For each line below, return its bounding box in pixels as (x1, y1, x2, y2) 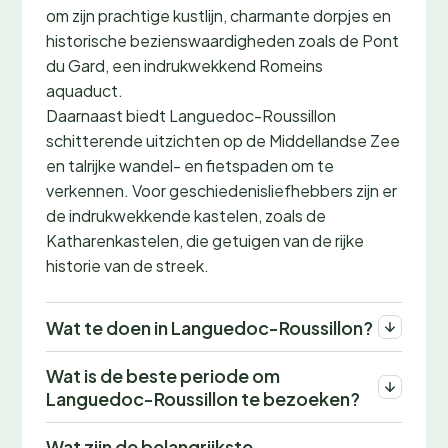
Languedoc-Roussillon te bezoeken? (46, 387, 360, 410)
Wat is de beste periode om (46, 364, 280, 387)
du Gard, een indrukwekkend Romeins (46, 55, 323, 76)
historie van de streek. (46, 255, 209, 276)
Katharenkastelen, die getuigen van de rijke (46, 230, 364, 251)
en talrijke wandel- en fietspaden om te (46, 155, 334, 176)
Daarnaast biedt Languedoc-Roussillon (46, 105, 336, 126)
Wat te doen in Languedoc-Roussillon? (46, 315, 373, 339)
